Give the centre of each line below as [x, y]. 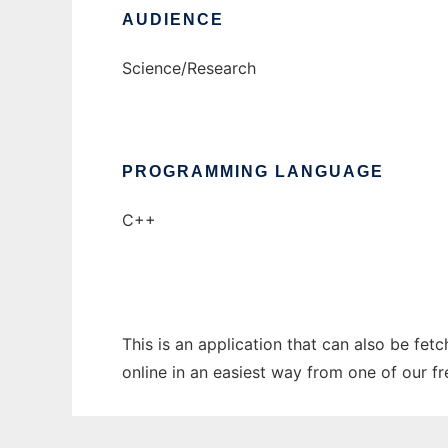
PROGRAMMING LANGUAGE [253, 172]
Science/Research [189, 68]
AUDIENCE [173, 20]
